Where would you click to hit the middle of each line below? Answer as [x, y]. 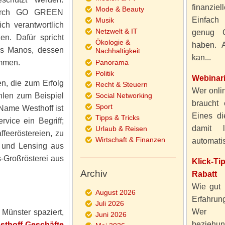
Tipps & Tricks [117, 118]
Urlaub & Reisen [121, 129]
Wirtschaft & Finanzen [130, 140]
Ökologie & [113, 42]
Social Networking [124, 95]
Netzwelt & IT [116, 31]
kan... [201, 58]
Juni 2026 [111, 214]
